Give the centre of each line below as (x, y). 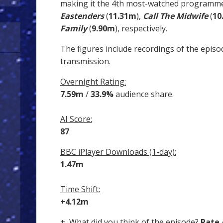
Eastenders (82, 16)
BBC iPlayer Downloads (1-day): (118, 152)
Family (75, 29)
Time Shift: (80, 189)
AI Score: (76, 119)
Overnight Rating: (93, 82)
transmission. (85, 61)
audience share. (144, 94)
